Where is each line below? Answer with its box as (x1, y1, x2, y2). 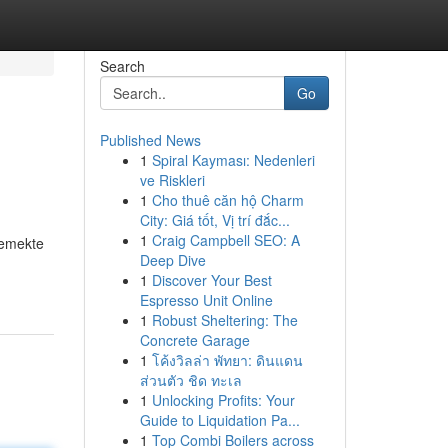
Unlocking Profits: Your (151, 390, 295, 410)
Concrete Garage (139, 330, 250, 350)
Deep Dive (139, 250, 206, 270)
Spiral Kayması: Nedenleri (151, 150, 315, 170)
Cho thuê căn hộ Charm (151, 190, 304, 210)
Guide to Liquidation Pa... (139, 410, 300, 430)
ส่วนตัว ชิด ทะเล (139, 370, 242, 390)
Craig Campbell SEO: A (151, 230, 300, 250)
